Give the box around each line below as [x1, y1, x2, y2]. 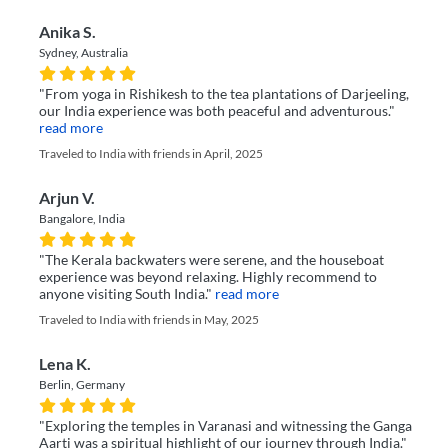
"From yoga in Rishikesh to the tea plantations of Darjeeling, [39, 86, 409, 103]
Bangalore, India [39, 211, 125, 227]
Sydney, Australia [39, 45, 128, 61]
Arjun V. [39, 189, 95, 208]
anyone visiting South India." [39, 286, 212, 303]
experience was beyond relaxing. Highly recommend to [39, 269, 377, 286]
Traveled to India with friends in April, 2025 [39, 146, 263, 162]
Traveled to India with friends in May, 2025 [39, 312, 259, 328]
